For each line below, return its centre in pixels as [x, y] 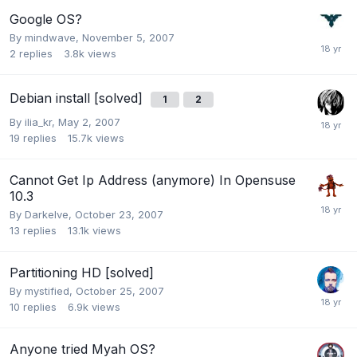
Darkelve [47, 214]
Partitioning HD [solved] [82, 272]
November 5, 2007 [128, 37]
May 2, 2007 [89, 122]
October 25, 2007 [120, 290]
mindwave [50, 37]
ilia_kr [38, 122]
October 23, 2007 [119, 214]
